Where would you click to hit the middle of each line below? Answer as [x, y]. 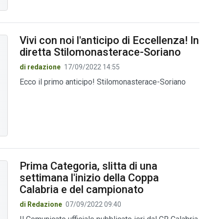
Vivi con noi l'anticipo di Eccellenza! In [109, 40]
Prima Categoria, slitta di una [88, 166]
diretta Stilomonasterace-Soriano [100, 52]
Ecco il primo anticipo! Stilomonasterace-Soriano [102, 82]
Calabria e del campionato [81, 190]
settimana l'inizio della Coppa [89, 178]
